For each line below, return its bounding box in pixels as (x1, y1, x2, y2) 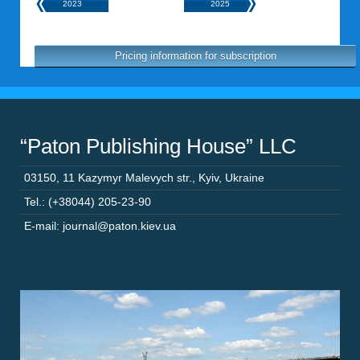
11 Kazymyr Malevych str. (63, 171, 192, 184)
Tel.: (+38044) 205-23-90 (24, 195, 151, 208)
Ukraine (225, 171, 264, 184)
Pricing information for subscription (114, 50, 276, 62)
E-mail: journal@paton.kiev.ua (24, 219, 176, 232)
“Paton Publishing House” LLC (20, 134, 297, 158)
